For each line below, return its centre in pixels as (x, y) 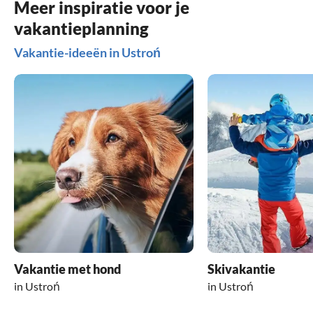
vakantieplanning (81, 28)
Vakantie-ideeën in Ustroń (87, 52)
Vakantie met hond (67, 269)
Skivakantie (241, 269)
